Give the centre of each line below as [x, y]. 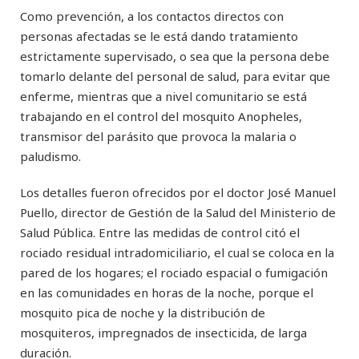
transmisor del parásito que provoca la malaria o [158, 136]
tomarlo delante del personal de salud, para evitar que [175, 76]
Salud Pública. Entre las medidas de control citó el [160, 232]
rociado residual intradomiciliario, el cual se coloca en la [177, 252]
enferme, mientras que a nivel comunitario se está [163, 96]
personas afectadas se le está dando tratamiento [159, 36]
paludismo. [50, 156]
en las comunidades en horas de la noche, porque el [167, 292]
